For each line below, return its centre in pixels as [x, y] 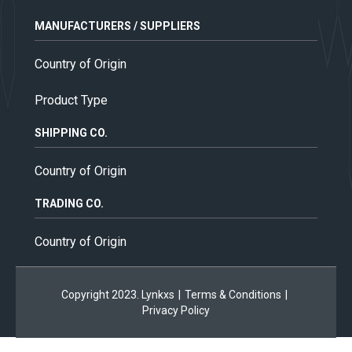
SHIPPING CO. [71, 132]
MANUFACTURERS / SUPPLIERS [117, 26]
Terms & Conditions [233, 294]
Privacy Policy [176, 310]
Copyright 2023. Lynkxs [117, 294]
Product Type [71, 100]
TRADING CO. [69, 203]
